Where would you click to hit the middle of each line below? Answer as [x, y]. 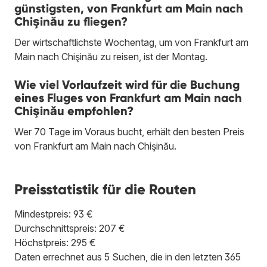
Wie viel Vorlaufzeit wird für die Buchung [127, 84]
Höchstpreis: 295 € [55, 242]
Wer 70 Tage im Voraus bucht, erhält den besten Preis [129, 131]
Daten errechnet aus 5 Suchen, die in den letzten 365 [128, 257]
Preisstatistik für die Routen [105, 189]
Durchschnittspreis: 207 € [70, 228]
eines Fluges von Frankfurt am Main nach [128, 97]
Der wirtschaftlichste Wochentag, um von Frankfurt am [131, 42]
